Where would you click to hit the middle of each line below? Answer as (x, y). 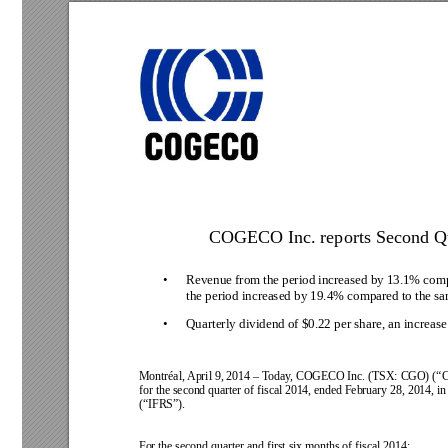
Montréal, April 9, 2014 (195, 376)
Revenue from (224, 280)
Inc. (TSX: (374, 376)
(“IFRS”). (161, 404)
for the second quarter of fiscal (211, 390)
